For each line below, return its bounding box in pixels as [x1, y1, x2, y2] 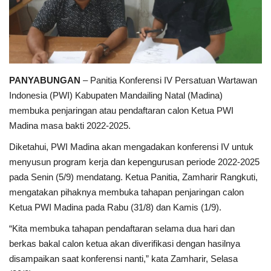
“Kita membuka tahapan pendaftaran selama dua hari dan [9, 223, 235, 233]
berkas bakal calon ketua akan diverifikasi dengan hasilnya [9, 238, 240, 249]
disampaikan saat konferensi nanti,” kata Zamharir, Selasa [9, 253, 238, 264]
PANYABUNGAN [9, 74, 80, 85]
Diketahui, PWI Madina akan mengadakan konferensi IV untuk [9, 141, 253, 152]
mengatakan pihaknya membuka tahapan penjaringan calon [9, 186, 244, 197]
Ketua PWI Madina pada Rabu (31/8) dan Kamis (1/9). [9, 201, 221, 212]
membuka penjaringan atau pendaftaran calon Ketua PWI [9, 105, 233, 116]
